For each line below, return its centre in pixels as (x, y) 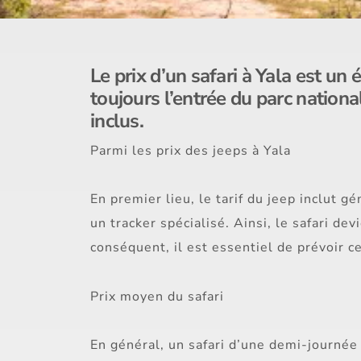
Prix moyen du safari (157, 296)
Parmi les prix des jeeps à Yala (191, 151)
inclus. (117, 121)
